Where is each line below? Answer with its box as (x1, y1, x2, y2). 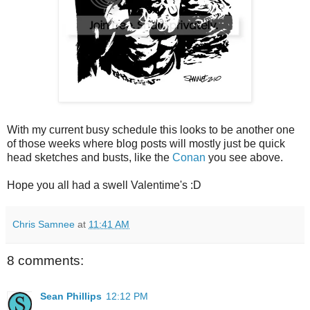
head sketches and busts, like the (7, 151, 172, 163)
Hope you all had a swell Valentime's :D (7, 179, 201, 191)
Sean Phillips (40, 291, 102, 302)
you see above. (206, 151, 283, 163)
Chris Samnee (12, 218, 75, 230)
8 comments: (7, 253, 84, 268)
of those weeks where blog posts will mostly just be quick (7, 137, 285, 149)
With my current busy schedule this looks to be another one (7, 123, 295, 136)
